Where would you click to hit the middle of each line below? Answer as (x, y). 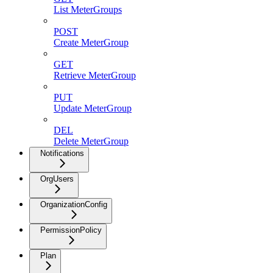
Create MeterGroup (91, 42)
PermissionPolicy (71, 230)
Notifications (62, 153)
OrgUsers (57, 179)
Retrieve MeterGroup (95, 75)
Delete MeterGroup (91, 141)
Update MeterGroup (93, 108)
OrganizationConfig (74, 204)
